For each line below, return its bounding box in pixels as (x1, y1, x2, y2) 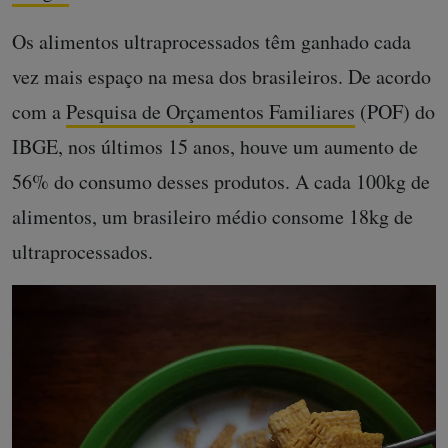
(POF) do (355, 98, 435, 125)
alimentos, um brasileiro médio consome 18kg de (12, 203, 413, 230)
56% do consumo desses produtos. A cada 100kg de (12, 168, 430, 195)
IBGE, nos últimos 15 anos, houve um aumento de (12, 133, 418, 160)
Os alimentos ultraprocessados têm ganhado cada (12, 28, 411, 55)
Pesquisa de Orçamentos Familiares (66, 98, 355, 125)
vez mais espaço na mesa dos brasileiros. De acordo (12, 63, 431, 90)
